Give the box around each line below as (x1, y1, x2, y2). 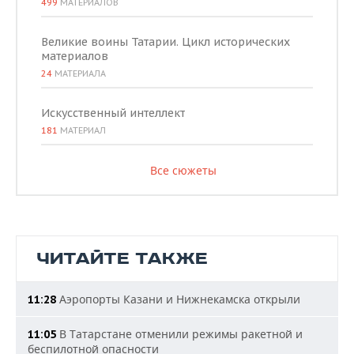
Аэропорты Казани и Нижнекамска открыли (56, 291, 300, 307)
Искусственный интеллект (41, 105, 185, 120)
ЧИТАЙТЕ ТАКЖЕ (36, 247, 208, 269)
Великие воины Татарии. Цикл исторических (41, 34, 290, 49)
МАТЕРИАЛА (52, 67, 106, 79)
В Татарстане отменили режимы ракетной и (56, 326, 303, 341)
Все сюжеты (149, 162, 217, 178)
